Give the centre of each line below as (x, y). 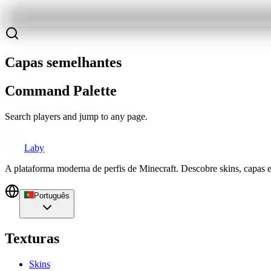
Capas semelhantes (63, 63)
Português (52, 196)
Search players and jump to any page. (76, 117)
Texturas (32, 239)
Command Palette (61, 91)
